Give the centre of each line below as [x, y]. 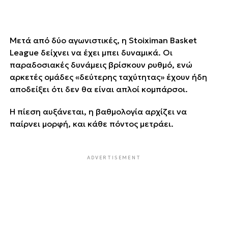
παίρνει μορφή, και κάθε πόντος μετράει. [91, 123]
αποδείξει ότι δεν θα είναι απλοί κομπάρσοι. [98, 89]
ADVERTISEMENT [114, 157]
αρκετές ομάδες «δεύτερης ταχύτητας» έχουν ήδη [108, 77]
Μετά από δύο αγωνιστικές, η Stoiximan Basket [103, 40]
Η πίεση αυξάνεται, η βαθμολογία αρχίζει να [98, 111]
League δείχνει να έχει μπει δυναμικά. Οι [91, 52]
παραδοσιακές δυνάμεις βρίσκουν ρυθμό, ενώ [101, 64]
